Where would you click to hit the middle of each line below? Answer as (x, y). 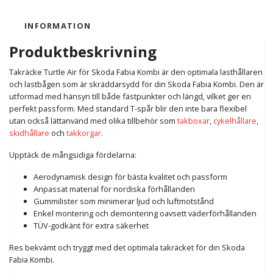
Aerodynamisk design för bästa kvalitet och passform (130, 177)
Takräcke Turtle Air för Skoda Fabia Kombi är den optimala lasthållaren (136, 72)
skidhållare (29, 133)
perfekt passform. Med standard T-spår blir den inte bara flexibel (128, 109)
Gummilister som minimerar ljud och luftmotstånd (124, 201)
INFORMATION (58, 26)
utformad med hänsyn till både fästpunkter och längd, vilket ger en (130, 97)
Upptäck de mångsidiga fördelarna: (73, 155)
